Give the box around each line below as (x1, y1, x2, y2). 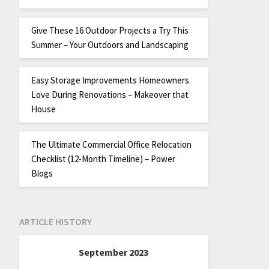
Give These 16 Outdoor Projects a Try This (31, 24, 189, 36)
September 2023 (78, 246, 148, 259)
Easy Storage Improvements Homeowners (31, 74, 189, 86)
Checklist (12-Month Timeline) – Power (31, 153, 175, 165)
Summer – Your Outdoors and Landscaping (31, 38, 189, 50)
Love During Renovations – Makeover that (31, 88, 189, 100)
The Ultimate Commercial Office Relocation (31, 138, 192, 150)
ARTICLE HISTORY (19, 216, 92, 228)
